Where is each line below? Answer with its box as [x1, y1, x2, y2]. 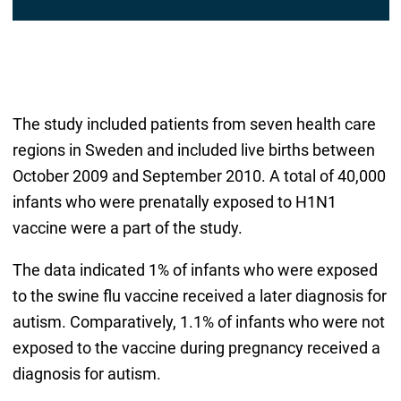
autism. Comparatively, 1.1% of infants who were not [12, 312, 385, 332]
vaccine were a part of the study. [12, 218, 243, 238]
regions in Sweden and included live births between [12, 141, 375, 160]
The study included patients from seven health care [12, 115, 376, 134]
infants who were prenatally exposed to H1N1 [12, 192, 337, 212]
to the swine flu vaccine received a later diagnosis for [12, 286, 387, 306]
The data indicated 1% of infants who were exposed [12, 260, 378, 280]
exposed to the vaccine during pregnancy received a [12, 338, 380, 358]
